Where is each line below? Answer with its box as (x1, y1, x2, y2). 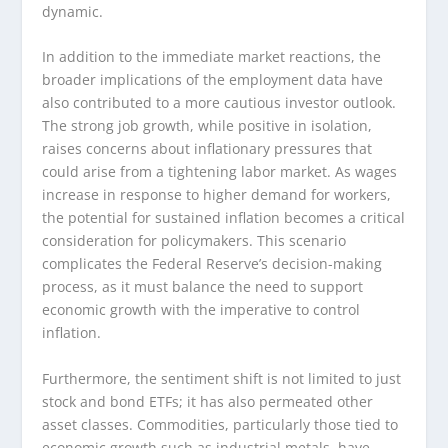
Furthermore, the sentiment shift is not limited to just (42, 368, 402, 388)
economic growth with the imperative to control (42, 300, 361, 320)
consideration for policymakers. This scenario (42, 231, 347, 251)
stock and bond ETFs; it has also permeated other (42, 391, 374, 411)
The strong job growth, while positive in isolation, (42, 116, 373, 136)
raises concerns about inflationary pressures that (42, 139, 373, 159)
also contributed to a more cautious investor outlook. (42, 93, 397, 113)
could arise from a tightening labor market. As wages (42, 162, 398, 182)
